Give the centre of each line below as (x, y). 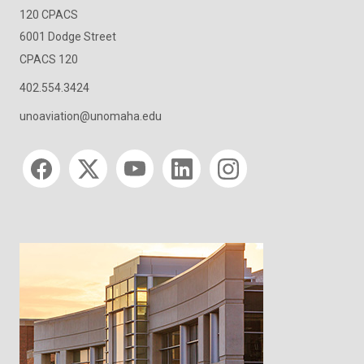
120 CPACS (49, 14)
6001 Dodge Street (68, 37)
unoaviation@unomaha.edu (91, 117)
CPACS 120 (49, 59)
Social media (54, 153)
